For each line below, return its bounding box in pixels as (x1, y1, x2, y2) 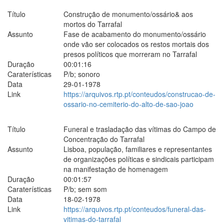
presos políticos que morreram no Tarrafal (63, 48, 197, 59)
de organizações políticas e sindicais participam (63, 153, 214, 164)
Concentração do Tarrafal (63, 133, 144, 144)
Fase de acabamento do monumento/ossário (63, 28, 206, 39)
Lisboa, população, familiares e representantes (63, 143, 212, 154)
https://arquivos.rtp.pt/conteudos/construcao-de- (63, 88, 215, 99)
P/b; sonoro (63, 68, 100, 79)
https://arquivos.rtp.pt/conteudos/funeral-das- (63, 203, 206, 214)
